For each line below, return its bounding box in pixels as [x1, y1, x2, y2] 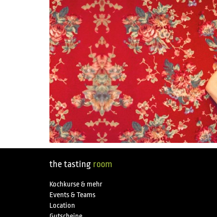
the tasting [49, 159, 93, 170]
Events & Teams [49, 191, 95, 199]
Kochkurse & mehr [49, 180, 102, 188]
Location [49, 201, 75, 210]
